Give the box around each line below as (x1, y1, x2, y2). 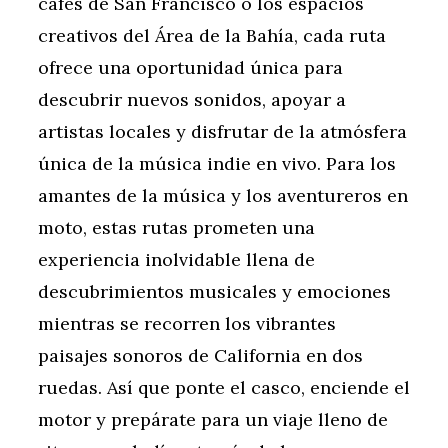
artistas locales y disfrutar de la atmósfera (38, 120, 407, 144)
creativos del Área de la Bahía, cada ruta (38, 24, 386, 48)
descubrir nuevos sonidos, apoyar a (38, 88, 346, 112)
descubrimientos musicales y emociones (38, 280, 391, 304)
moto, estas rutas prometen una (38, 216, 315, 240)
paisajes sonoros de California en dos (38, 344, 363, 368)
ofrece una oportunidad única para (38, 56, 343, 80)
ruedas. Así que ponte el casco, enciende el (38, 376, 410, 400)
